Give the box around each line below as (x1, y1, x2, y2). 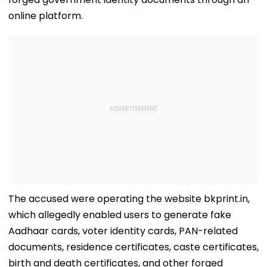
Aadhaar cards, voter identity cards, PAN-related (8, 223, 238, 238)
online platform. (8, 8, 83, 23)
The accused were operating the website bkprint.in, (8, 191, 250, 206)
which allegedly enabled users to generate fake (8, 207, 231, 222)
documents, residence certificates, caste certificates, (8, 240, 259, 254)
